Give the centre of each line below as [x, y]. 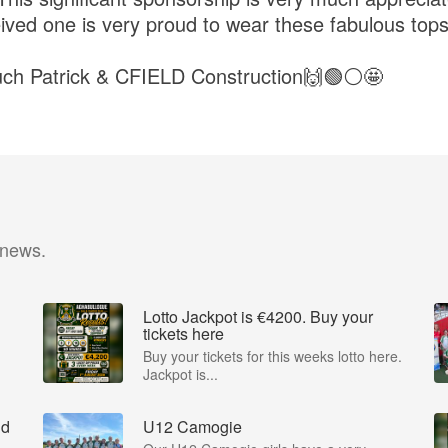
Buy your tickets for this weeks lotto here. [272, 355]
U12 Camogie [192, 426]
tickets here [183, 333]
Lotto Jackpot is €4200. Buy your [258, 316]
